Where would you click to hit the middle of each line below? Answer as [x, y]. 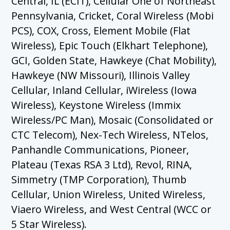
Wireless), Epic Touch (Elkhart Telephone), [110, 46]
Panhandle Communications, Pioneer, [100, 150]
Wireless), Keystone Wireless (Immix [96, 105]
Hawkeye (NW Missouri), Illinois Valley [101, 75]
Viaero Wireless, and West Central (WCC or [111, 209]
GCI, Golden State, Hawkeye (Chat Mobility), [114, 61]
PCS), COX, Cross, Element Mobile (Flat [101, 31]
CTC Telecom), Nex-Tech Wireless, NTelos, [110, 135]
